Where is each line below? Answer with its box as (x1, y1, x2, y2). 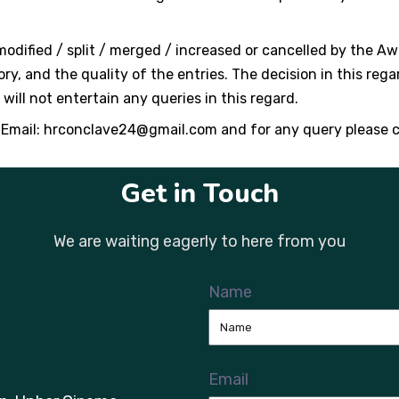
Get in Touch (120, 175, 279, 212)
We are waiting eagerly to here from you (53, 231, 346, 251)
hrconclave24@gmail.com (43, 120, 217, 138)
